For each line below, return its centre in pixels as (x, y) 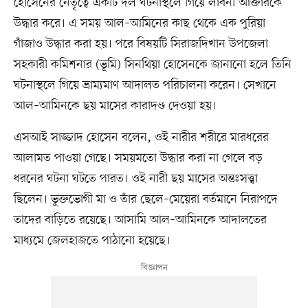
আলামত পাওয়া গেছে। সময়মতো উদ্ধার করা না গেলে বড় (138, 158)
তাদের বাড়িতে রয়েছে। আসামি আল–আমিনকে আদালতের (140, 220)
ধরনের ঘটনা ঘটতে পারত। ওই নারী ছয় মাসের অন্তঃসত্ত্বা (135, 179)
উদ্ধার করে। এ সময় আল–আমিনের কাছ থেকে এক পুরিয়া (139, 24)
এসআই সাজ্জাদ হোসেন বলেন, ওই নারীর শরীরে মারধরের (141, 138)
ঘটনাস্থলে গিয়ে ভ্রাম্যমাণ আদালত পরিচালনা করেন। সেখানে (145, 86)
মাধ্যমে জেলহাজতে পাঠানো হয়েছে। (92, 241)
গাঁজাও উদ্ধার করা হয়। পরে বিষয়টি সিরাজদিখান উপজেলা (141, 44)
